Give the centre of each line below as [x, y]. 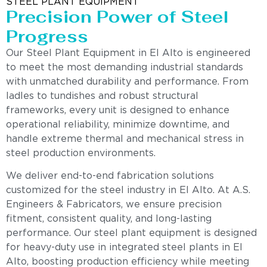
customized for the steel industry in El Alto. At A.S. [128, 191]
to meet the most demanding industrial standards [125, 67]
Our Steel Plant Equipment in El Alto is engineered [128, 53]
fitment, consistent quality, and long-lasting [109, 219]
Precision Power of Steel [117, 16]
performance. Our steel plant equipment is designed [131, 234]
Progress [47, 36]
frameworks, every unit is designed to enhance [118, 110]
